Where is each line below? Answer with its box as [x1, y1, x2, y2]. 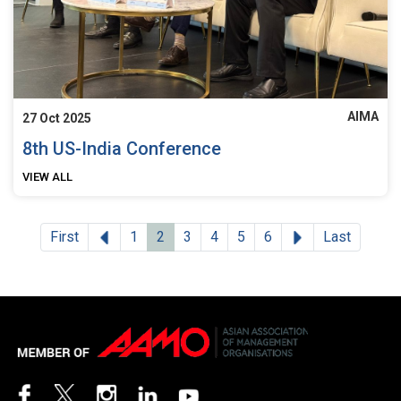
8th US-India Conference [22, 138, 221, 160]
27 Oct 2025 [22, 111, 91, 126]
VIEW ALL [22, 170, 73, 184]
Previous [110, 227, 166, 245]
